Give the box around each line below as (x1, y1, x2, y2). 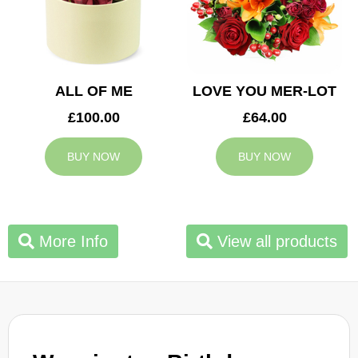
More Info (34, 233, 108, 251)
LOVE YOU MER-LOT (193, 83, 336, 100)
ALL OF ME (54, 83, 133, 100)
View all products (213, 233, 337, 251)
